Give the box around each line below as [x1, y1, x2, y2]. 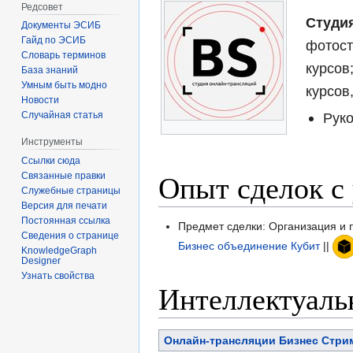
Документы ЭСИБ [21, 20, 102, 32]
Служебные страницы [21, 185, 121, 197]
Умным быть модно [21, 80, 108, 91]
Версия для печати [21, 200, 108, 212]
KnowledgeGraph [21, 245, 98, 257]
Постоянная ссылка [21, 215, 111, 227]
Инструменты [21, 136, 84, 148]
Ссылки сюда [21, 155, 81, 167]
